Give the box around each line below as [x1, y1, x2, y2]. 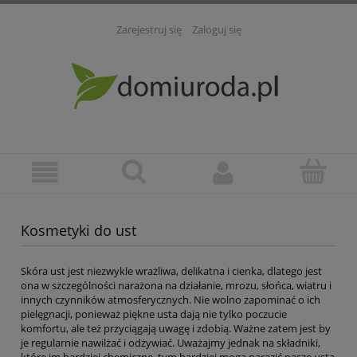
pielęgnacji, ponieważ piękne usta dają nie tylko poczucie [21, 307, 287, 322]
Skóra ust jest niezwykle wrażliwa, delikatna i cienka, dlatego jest [21, 264, 322, 279]
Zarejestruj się [116, 22, 182, 37]
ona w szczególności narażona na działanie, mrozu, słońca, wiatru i [21, 278, 331, 293]
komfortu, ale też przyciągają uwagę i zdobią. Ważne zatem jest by [21, 321, 331, 336]
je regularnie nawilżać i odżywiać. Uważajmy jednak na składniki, [21, 335, 320, 351]
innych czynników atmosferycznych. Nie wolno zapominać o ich [21, 292, 320, 308]
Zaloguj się [191, 22, 241, 37]
